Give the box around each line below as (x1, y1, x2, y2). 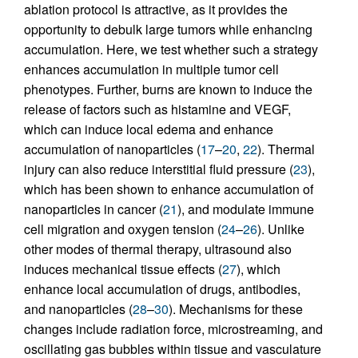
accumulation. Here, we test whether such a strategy (24, 39, 318, 58)
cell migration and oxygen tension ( (24, 219, 221, 238)
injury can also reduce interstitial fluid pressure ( (24, 159, 293, 178)
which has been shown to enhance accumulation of (24, 179, 313, 198)
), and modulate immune (177, 199, 314, 218)
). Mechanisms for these (169, 299, 303, 318)
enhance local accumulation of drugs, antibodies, (24, 279, 300, 298)
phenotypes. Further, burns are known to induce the (24, 79, 312, 98)
